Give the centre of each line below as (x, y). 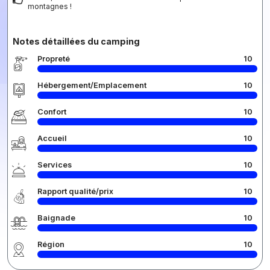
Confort (52, 111)
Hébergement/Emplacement (92, 85)
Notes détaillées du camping (76, 41)
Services (55, 165)
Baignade (56, 218)
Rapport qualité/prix (75, 191)
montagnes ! (50, 6)
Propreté (54, 58)
